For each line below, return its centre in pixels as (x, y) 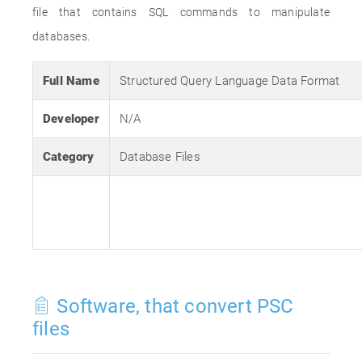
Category (69, 157)
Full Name (71, 81)
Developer (71, 119)
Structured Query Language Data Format (230, 81)
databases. (61, 36)
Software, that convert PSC (173, 306)
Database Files (160, 157)
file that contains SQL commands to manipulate (181, 12)
